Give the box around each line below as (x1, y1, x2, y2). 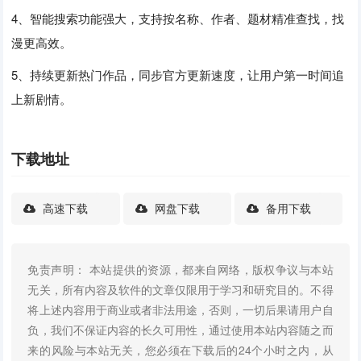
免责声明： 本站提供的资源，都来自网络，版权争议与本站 (27, 261, 334, 278)
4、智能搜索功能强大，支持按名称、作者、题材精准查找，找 (11, 9, 345, 27)
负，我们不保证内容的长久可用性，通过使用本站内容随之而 (27, 322, 334, 338)
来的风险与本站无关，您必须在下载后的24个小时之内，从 (27, 342, 334, 359)
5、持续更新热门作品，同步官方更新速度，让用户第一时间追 (11, 65, 345, 83)
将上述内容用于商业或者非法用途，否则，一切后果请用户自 (27, 301, 334, 318)
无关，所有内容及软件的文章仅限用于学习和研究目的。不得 (27, 281, 334, 298)
